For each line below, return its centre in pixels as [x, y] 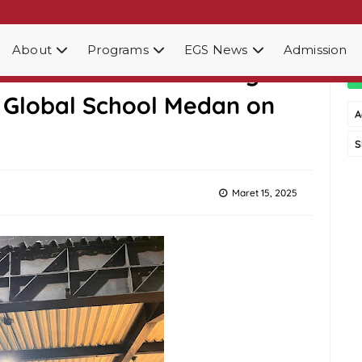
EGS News [216, 50]
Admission [315, 50]
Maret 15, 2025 [265, 193]
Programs [118, 50]
